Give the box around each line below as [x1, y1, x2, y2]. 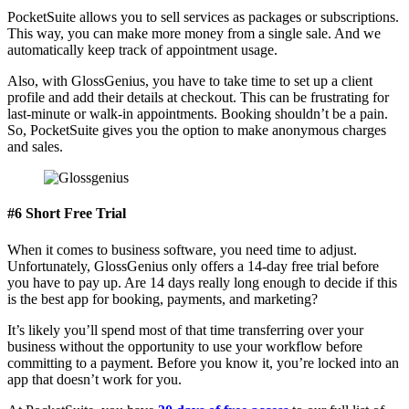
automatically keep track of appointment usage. [7, 42, 281, 58]
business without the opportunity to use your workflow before [7, 338, 362, 354]
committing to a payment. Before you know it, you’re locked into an [7, 354, 399, 371]
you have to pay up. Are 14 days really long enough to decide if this [7, 274, 397, 290]
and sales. [7, 139, 67, 155]
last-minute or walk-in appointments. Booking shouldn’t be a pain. [7, 106, 388, 122]
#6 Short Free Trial [7, 205, 126, 222]
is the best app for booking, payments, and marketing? [7, 290, 318, 307]
